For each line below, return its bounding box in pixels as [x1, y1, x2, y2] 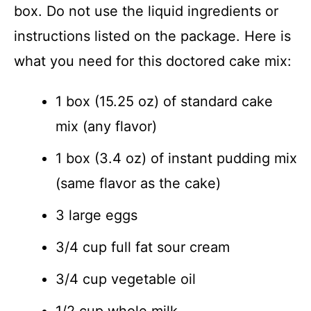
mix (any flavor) [56, 117, 157, 135]
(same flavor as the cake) [56, 174, 221, 192]
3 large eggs [56, 206, 137, 224]
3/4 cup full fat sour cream [56, 238, 230, 255]
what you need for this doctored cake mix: [14, 52, 292, 69]
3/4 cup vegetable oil [56, 270, 196, 287]
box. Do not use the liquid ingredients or [14, 2, 278, 19]
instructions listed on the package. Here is [14, 27, 291, 44]
